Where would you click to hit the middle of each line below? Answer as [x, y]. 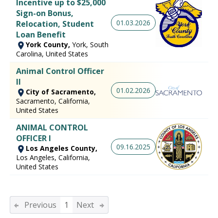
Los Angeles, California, [53, 158]
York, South [90, 45]
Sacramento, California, [53, 101]
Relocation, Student [55, 24]
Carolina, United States [52, 54]
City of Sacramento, [61, 92]
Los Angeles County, [62, 148]
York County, [49, 45]
